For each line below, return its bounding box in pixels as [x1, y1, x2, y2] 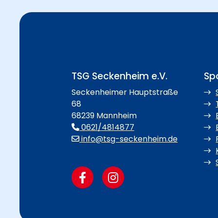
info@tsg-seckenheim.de [79, 133, 178, 145]
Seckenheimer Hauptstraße [72, 87, 178, 98]
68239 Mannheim [72, 110, 137, 122]
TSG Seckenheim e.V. [72, 70, 167, 83]
